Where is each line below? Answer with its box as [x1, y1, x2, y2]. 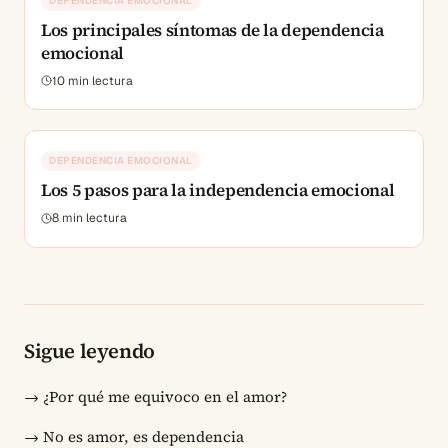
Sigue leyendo [24, 336, 155, 365]
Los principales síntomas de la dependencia [41, 17, 384, 42]
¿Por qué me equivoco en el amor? [43, 385, 287, 407]
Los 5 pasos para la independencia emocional [41, 178, 395, 202]
